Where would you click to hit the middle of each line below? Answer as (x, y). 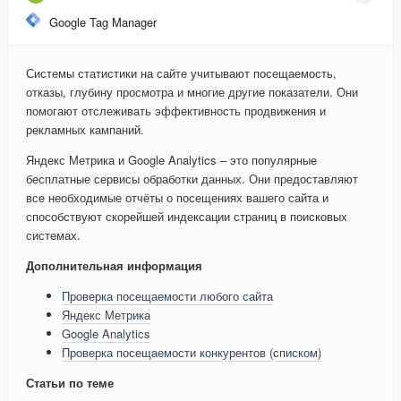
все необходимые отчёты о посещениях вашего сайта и (177, 198)
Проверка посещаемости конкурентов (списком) (192, 353)
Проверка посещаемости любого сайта (167, 296)
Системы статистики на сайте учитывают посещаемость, (181, 73)
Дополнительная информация (114, 266)
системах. (53, 235)
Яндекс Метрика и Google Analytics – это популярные (171, 160)
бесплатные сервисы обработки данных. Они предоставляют (192, 179)
